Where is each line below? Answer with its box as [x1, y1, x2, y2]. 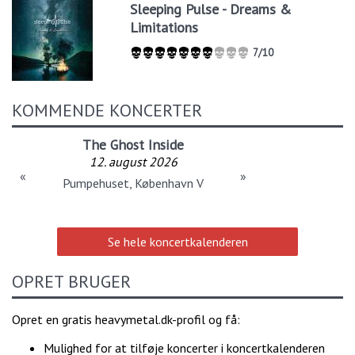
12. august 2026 [89, 153, 177, 170]
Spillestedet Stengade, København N [36, 174, 231, 191]
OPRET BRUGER [12, 269, 131, 292]
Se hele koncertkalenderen [107, 233, 248, 250]
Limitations [130, 18, 199, 37]
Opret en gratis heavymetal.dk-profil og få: [12, 311, 240, 327]
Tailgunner [101, 135, 166, 154]
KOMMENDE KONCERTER [12, 98, 202, 121]
